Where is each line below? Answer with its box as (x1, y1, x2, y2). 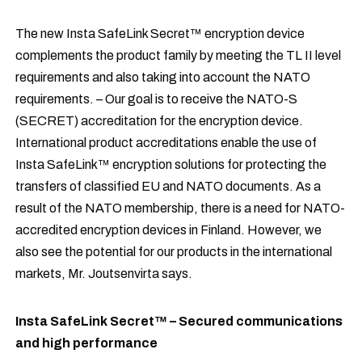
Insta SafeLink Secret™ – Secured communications (15, 314, 343, 328)
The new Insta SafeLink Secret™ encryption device (15, 27, 305, 40)
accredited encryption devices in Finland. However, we (15, 223, 322, 237)
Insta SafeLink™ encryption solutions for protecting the (15, 158, 327, 171)
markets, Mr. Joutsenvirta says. (15, 267, 193, 280)
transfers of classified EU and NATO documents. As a (15, 179, 322, 193)
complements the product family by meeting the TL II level (15, 48, 342, 62)
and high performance (15, 336, 158, 350)
